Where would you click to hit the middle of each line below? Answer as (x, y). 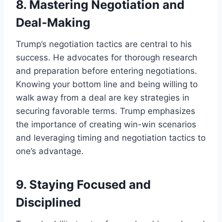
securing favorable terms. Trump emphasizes (106, 111)
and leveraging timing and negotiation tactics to (111, 138)
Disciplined (48, 202)
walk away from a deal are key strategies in (103, 97)
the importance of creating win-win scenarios (106, 124)
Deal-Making (53, 22)
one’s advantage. (50, 151)
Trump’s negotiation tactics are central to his (104, 44)
